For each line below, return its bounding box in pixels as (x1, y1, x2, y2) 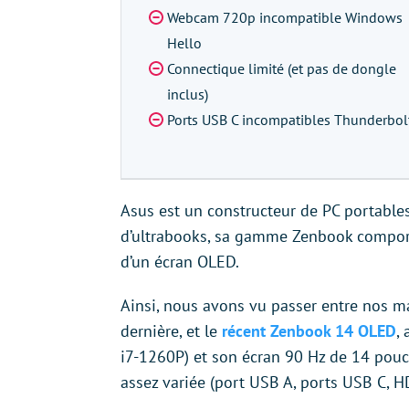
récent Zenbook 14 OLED (222, 320, 396, 341)
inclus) (167, 85, 208, 103)
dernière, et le (121, 320, 222, 341)
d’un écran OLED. (121, 251, 239, 272)
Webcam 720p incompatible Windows (167, 8, 403, 26)
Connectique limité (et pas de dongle (167, 59, 396, 78)
